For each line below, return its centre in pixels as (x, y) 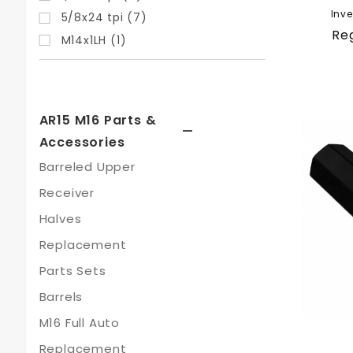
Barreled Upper (87, 167)
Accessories (82, 142)
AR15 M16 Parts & (98, 120)
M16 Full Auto (80, 323)
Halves (60, 219)
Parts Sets (72, 271)
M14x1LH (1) (94, 40)
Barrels (61, 297)
